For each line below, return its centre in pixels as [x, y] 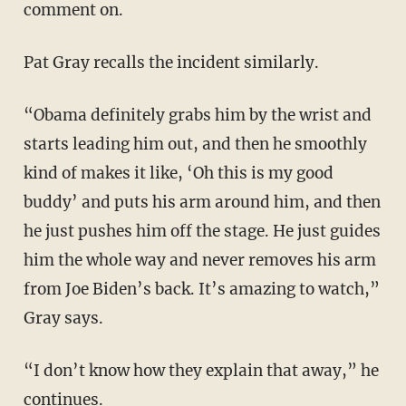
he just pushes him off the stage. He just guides [202, 231]
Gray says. [63, 318]
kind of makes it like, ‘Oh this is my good [178, 173]
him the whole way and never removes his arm [199, 260]
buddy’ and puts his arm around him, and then [202, 202]
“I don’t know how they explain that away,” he [31, 370]
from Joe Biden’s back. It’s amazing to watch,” [201, 289]
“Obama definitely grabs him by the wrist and [34, 115]
